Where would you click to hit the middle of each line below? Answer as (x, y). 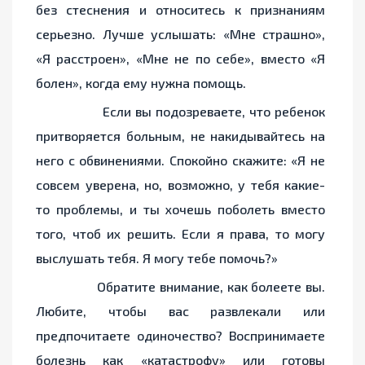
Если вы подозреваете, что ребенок (180, 112)
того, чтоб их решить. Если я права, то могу (180, 234)
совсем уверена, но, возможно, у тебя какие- (180, 185)
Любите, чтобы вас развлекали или (180, 311)
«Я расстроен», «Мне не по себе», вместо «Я (180, 59)
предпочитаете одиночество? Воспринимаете (180, 336)
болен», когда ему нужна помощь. (141, 83)
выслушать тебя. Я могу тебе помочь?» (157, 258)
